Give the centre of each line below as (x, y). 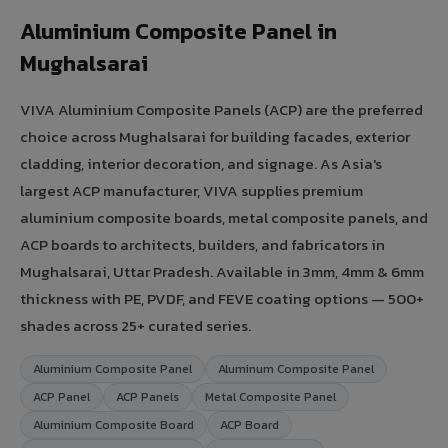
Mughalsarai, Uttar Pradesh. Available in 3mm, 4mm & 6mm (222, 271)
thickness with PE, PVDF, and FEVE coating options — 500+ (222, 298)
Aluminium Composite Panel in (178, 31)
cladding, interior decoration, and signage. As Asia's (201, 163)
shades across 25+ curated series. (135, 325)
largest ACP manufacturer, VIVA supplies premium (191, 190)
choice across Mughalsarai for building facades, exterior (215, 136)
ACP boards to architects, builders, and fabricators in (202, 244)
